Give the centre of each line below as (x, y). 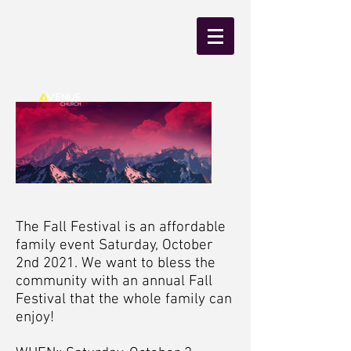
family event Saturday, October (114, 246)
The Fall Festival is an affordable (121, 228)
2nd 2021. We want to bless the (116, 264)
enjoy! (35, 318)
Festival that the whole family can (124, 300)
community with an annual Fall (114, 282)
